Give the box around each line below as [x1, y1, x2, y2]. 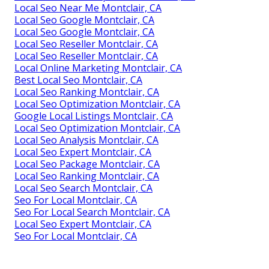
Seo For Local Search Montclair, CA [14, 205, 170, 219]
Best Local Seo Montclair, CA [14, 73, 142, 86]
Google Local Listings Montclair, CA [14, 109, 173, 122]
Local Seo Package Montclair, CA [14, 157, 160, 171]
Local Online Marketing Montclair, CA [14, 61, 182, 74]
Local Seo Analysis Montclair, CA [14, 133, 159, 147]
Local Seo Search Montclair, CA [14, 181, 153, 195]
